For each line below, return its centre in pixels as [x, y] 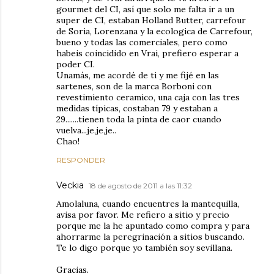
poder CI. [76, 64]
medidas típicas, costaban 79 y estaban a [137, 108]
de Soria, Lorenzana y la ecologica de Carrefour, [154, 31]
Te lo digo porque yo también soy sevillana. [144, 247]
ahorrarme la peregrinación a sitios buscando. [150, 236]
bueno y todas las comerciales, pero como [142, 42]
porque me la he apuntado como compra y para [153, 225]
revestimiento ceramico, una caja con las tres [148, 97]
